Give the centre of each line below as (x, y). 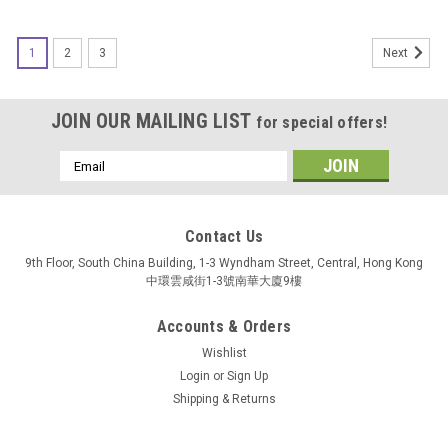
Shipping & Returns (224, 399)
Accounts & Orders (224, 326)
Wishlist (224, 353)
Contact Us (224, 236)
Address (86, 181)
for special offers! (322, 122)
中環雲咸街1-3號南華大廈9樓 (224, 281)
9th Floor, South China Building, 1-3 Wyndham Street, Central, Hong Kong (224, 263)
